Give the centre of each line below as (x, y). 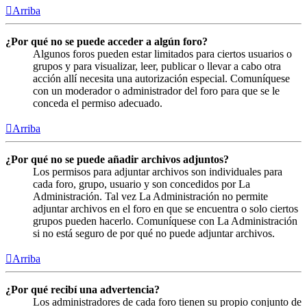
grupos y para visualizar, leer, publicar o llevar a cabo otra (157, 66)
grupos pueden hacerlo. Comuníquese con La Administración (165, 221)
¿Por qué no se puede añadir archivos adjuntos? (117, 159)
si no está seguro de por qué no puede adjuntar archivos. (154, 233)
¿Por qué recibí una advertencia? (83, 289)
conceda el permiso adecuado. (98, 103)
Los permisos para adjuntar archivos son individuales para (158, 171)
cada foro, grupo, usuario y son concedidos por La (142, 184)
